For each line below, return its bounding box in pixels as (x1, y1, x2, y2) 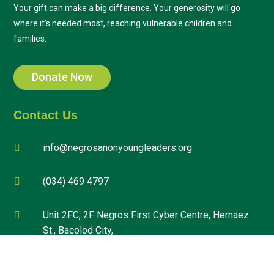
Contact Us (13, 108, 78, 122)
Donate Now (32, 70, 93, 84)
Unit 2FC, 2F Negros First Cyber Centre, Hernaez (42, 209, 249, 221)
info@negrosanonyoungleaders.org (42, 141, 192, 154)
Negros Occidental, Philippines (42, 239, 175, 251)
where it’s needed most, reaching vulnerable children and (13, 18, 232, 28)
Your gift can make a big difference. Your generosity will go (13, 3, 241, 13)
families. (13, 34, 47, 43)
